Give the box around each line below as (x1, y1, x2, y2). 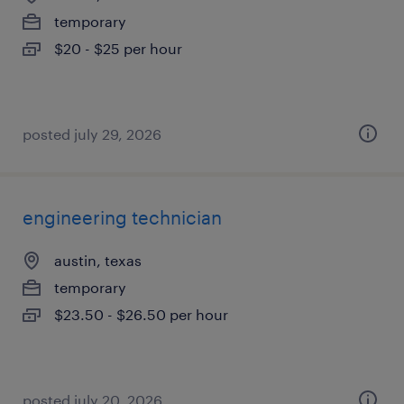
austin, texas (54, 252, 142, 269)
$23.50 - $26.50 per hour (54, 306, 228, 323)
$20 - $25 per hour (54, 40, 182, 57)
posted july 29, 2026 (23, 125, 161, 142)
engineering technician (23, 207, 222, 228)
